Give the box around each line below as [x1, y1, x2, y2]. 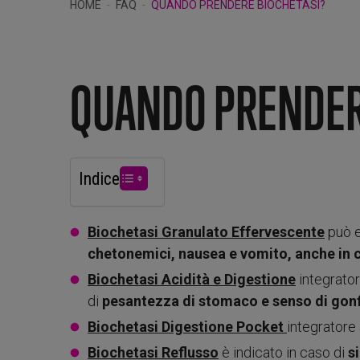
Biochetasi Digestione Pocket [88, 317, 287, 335]
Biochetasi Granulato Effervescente [88, 223, 325, 240]
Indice [79, 168, 120, 189]
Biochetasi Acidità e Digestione [88, 270, 296, 288]
